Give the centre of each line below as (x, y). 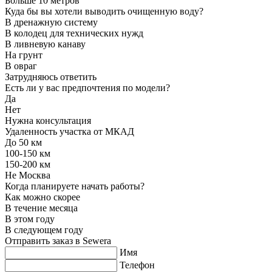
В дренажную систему (51, 22)
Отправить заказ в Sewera (58, 241)
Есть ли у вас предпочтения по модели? (87, 88)
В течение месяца (41, 208)
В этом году (30, 219)
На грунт (24, 55)
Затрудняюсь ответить (51, 77)
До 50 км (23, 143)
